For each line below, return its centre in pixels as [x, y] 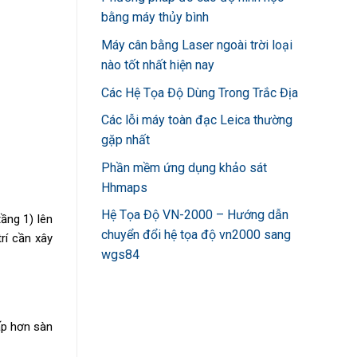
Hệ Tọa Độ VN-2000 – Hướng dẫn [195, 215]
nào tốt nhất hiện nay [158, 65]
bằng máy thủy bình [155, 18]
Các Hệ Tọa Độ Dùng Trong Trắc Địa [200, 92]
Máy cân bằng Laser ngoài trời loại [197, 45]
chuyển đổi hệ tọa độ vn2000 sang [196, 235]
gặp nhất [126, 140]
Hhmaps [124, 187]
